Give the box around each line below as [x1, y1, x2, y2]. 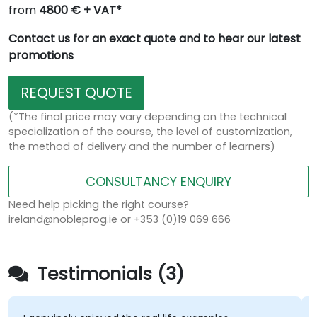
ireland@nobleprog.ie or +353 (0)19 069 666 [8, 212, 231, 227]
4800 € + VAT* [39, 2, 122, 19]
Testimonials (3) [33, 262, 184, 287]
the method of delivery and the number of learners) [8, 139, 275, 154]
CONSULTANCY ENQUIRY [86, 173, 231, 191]
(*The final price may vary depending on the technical [8, 110, 287, 125]
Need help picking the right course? [8, 197, 189, 212]
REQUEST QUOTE [21, 83, 132, 103]
